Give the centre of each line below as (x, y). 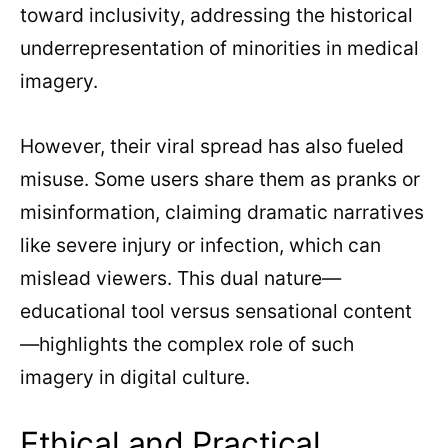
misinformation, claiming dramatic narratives (222, 212)
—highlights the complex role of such (187, 344)
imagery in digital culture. (135, 377)
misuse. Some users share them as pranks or (220, 179)
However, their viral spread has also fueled (212, 146)
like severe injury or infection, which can (200, 245)
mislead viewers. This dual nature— (180, 278)
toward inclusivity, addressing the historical (216, 15)
